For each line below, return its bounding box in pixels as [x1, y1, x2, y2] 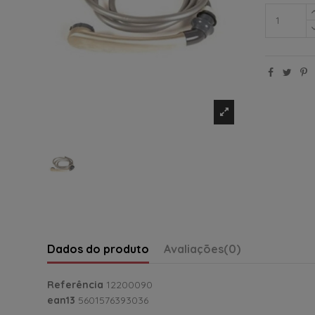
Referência [47, 278, 103, 292]
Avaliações [164, 242, 224, 257]
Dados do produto [47, 242, 149, 257]
